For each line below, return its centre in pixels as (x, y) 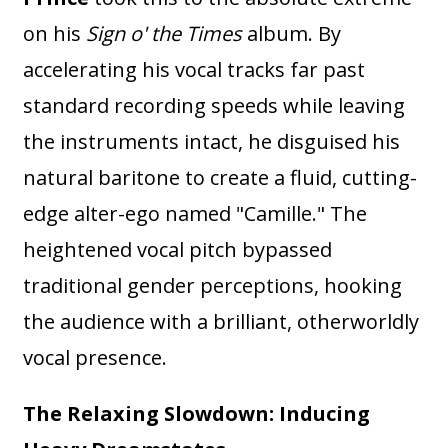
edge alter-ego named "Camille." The (195, 214)
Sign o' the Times (164, 34)
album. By (292, 34)
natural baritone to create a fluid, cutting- (220, 178)
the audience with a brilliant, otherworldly (221, 322)
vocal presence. (95, 358)
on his (55, 34)
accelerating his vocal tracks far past (194, 70)
